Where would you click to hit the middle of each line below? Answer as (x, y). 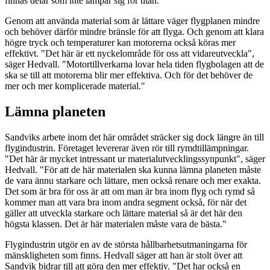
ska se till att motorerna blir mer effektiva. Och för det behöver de (129, 75)
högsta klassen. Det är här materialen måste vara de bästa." (116, 224)
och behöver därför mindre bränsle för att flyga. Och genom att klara (134, 31)
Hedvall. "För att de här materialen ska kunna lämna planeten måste (133, 169)
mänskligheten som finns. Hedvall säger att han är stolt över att (124, 255)
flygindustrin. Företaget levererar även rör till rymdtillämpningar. (127, 148)
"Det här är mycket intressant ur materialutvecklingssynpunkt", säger (135, 159)
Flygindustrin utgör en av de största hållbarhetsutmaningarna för (126, 244)
